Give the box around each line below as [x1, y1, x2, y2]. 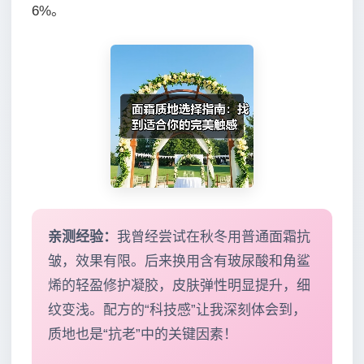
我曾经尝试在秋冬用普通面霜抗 [117, 228, 310, 245]
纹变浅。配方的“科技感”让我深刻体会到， [48, 301, 306, 318]
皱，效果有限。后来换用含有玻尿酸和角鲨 [48, 253, 310, 269]
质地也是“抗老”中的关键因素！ [48, 326, 237, 342]
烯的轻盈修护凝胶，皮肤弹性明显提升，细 [48, 277, 310, 293]
